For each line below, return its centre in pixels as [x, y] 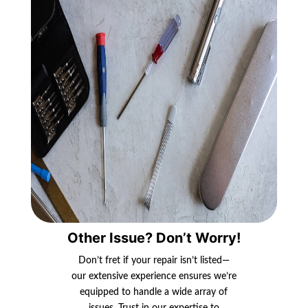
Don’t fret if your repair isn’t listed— [154, 260]
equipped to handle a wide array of [154, 292]
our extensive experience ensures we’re [154, 276]
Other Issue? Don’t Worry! [154, 238]
